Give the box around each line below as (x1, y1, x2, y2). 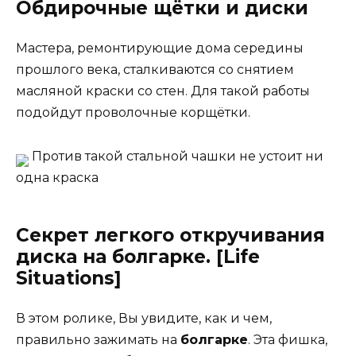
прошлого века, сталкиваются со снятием (16, 62, 294, 78)
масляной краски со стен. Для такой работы (16, 83, 310, 99)
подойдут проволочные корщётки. (16, 105, 250, 121)
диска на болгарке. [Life (16, 245, 260, 268)
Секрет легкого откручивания (16, 223, 325, 246)
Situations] (16, 266, 122, 289)
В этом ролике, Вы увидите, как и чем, (16, 310, 272, 326)
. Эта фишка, (248, 331, 327, 347)
